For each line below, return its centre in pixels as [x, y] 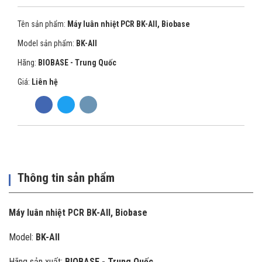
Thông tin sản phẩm [66, 178]
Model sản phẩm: [46, 43]
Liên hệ [45, 82]
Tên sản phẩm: [42, 24]
